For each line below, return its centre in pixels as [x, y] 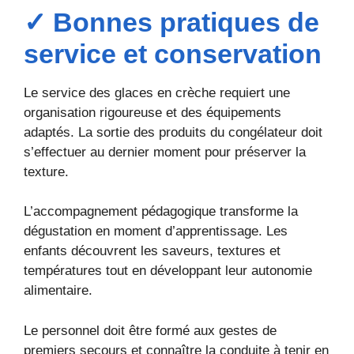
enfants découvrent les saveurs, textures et [152, 251]
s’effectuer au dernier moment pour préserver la [165, 152]
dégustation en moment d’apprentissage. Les [156, 232]
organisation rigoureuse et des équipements [153, 112]
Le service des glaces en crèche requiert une [157, 92]
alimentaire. [58, 291]
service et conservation [173, 53]
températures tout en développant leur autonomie [168, 271]
